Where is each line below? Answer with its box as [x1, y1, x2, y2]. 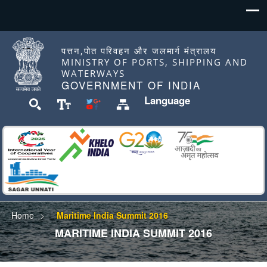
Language [144, 93, 191, 107]
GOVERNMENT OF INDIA [61, 77, 201, 92]
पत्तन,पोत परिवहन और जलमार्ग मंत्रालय [61, 45, 217, 57]
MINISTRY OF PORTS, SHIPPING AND [61, 56, 249, 68]
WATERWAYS [61, 67, 126, 79]
